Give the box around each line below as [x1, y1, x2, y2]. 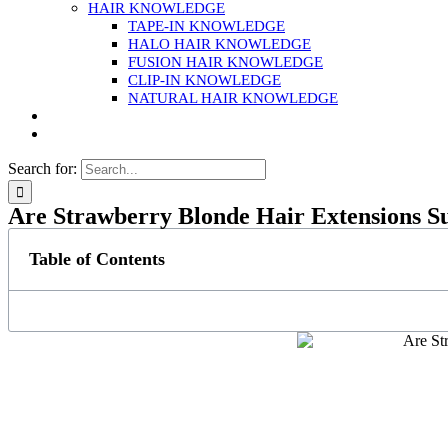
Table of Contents [29, 249, 165, 269]
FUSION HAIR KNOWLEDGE [128, 54, 323, 70]
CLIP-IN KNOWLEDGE [128, 72, 281, 88]
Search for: [8, 160, 77, 177]
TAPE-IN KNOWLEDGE [128, 18, 285, 34]
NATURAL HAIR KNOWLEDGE [128, 90, 338, 106]
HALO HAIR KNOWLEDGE [128, 36, 311, 52]
